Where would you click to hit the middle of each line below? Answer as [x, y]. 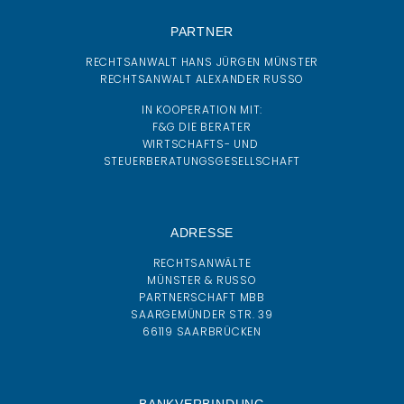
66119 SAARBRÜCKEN [202, 332]
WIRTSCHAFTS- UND [202, 143]
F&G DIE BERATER [202, 126]
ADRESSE [202, 233]
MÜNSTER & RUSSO [202, 280]
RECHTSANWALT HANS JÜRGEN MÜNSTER [202, 62]
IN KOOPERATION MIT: [202, 109]
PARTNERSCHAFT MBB [202, 298]
